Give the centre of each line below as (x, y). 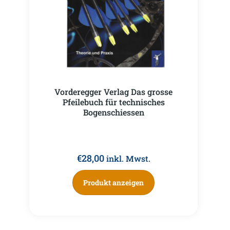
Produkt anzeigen (113, 183)
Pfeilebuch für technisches (113, 102)
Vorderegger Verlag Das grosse (113, 92)
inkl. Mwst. (128, 159)
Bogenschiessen (113, 112)
